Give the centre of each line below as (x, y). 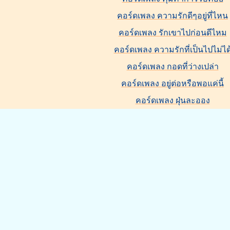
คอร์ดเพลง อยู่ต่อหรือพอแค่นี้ (172, 83)
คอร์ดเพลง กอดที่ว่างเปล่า (172, 66)
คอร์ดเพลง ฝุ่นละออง (172, 100)
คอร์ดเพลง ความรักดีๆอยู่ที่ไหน (172, 16)
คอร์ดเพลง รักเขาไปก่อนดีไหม (172, 33)
